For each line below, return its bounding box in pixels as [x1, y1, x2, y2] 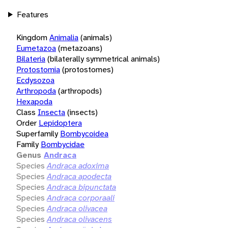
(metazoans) [58, 42, 102, 53]
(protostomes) [62, 64, 113, 75]
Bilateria [16, 53, 45, 64]
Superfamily [16, 128, 58, 139]
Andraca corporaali [47, 192, 115, 203]
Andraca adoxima [47, 160, 109, 171]
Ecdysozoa [16, 74, 54, 85]
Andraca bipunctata [47, 181, 116, 192]
